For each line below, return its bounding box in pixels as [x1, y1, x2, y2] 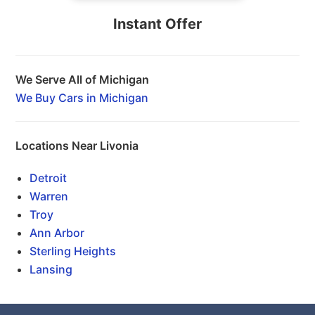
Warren [30, 189, 69, 203]
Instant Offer [113, 15, 202, 32]
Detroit [30, 171, 67, 185]
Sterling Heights [30, 244, 117, 258]
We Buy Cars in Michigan [15, 91, 149, 105]
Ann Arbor [30, 226, 85, 240]
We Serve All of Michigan [15, 72, 150, 86]
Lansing [30, 262, 73, 276]
